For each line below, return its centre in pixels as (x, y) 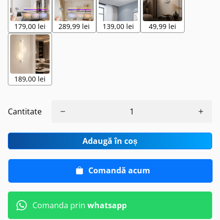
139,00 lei (118, 26)
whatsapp (107, 205)
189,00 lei (30, 79)
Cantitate (25, 111)
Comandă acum (119, 170)
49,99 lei (163, 26)
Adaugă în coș (110, 141)
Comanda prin (60, 205)
